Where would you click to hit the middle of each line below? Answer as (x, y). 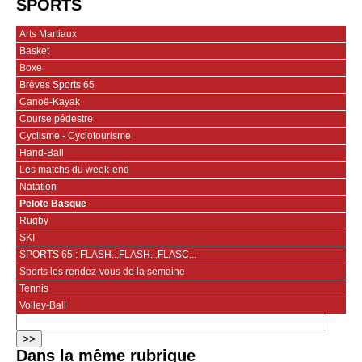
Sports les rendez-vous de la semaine (102, 272)
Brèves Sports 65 (57, 85)
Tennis (34, 289)
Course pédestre (56, 119)
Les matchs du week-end (74, 170)
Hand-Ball (42, 153)
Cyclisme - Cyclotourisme (75, 136)
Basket (34, 51)
